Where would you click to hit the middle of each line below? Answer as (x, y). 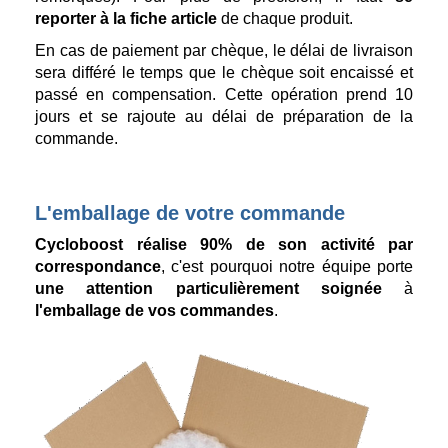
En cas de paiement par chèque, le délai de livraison (224, 51)
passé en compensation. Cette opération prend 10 (224, 95)
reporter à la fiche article (126, 19)
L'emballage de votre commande (190, 213)
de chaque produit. (285, 19)
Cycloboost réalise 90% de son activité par (224, 245)
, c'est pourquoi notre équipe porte (287, 267)
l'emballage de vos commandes (154, 311)
